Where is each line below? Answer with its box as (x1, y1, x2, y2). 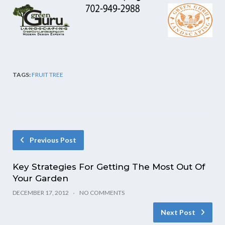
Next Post (161, 208, 195, 216)
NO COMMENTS (79, 189, 125, 196)
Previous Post (30, 136, 76, 144)
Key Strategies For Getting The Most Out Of (13, 162, 205, 172)
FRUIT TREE (32, 71, 63, 78)
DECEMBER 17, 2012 (13, 189, 69, 196)
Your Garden (13, 173, 68, 183)
